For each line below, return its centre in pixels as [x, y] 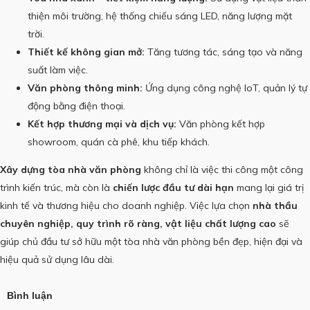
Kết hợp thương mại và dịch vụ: [102, 124]
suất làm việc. [58, 70]
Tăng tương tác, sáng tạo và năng [224, 52]
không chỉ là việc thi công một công [222, 169]
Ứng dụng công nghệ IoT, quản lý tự [225, 88]
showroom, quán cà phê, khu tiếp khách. [119, 142]
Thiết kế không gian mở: [86, 52]
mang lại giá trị [269, 187]
